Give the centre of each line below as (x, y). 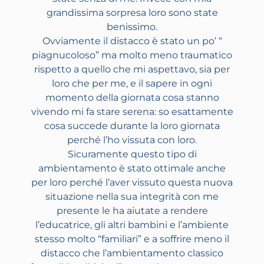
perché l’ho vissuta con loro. (132, 140)
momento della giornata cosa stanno (132, 98)
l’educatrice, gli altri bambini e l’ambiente (132, 225)
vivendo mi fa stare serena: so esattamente (132, 112)
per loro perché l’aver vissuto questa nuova (132, 183)
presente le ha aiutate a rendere (132, 211)
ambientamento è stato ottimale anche (132, 169)
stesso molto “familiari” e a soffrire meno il (132, 239)
